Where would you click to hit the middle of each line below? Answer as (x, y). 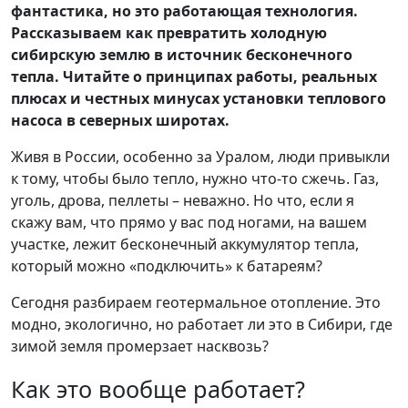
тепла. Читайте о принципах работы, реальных (194, 76)
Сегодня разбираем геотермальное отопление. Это (196, 302)
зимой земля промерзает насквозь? (142, 346)
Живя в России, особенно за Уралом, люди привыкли (200, 157)
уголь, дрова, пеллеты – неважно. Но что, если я (183, 200)
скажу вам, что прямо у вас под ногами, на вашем (189, 222)
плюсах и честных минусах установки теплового (199, 98)
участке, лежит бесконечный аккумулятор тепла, (185, 244)
